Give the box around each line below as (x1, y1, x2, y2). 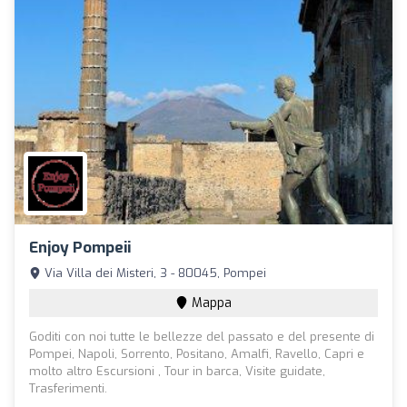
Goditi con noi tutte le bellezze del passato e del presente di (29, 329, 374, 345)
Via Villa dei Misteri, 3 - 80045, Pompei (41, 265, 266, 282)
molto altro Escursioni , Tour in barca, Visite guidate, (29, 363, 325, 380)
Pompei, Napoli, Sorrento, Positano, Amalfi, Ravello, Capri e (29, 346, 364, 362)
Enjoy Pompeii (29, 237, 131, 259)
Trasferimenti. (29, 381, 107, 397)
